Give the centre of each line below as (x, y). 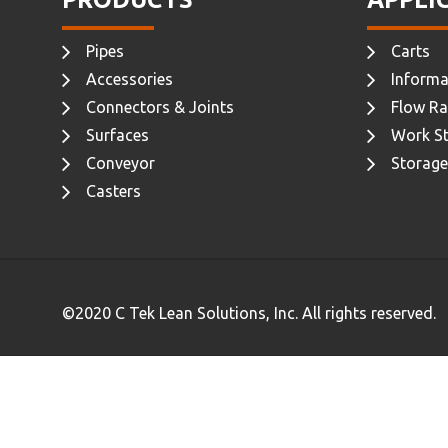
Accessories (129, 78)
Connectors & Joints (160, 106)
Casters (113, 190)
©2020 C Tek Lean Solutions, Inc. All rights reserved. (249, 312)
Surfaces (117, 134)
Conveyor (120, 162)
